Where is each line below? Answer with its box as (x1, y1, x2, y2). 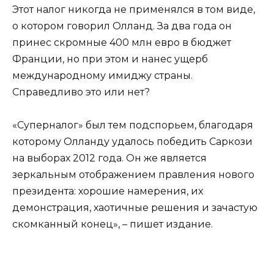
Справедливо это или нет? (12, 86, 150, 98)
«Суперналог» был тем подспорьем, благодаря (12, 119, 253, 131)
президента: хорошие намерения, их (12, 185, 203, 198)
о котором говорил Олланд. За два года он (12, 20, 232, 32)
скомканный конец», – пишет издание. (12, 218, 213, 231)
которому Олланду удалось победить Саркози (12, 136, 253, 148)
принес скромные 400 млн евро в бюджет (12, 36, 231, 48)
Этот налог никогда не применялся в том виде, (12, 3, 255, 15)
